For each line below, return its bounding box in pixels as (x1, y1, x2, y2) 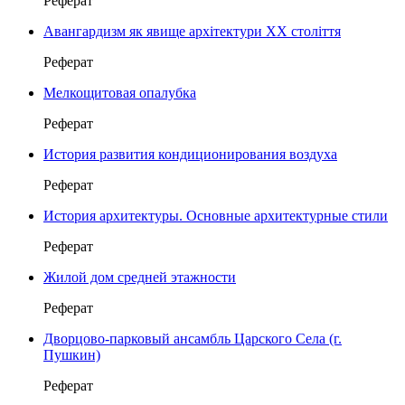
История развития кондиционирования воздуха (43, 146, 337, 162)
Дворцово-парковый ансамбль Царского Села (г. (43, 330, 342, 346)
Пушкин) (43, 346, 100, 363)
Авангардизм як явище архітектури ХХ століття (43, 23, 341, 39)
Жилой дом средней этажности (43, 268, 236, 285)
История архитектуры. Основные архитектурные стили (43, 207, 388, 223)
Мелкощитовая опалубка (43, 84, 196, 100)
